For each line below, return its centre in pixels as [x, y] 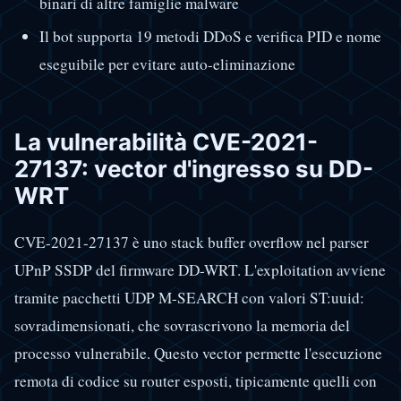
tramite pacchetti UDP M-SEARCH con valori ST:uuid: [189, 298]
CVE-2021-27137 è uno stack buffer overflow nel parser [192, 243]
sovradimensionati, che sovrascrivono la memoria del [182, 326]
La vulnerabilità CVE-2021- [166, 141]
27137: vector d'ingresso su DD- [194, 168]
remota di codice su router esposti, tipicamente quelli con [196, 381]
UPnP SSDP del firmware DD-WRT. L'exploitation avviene [200, 270]
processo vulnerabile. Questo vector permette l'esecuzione [198, 354]
